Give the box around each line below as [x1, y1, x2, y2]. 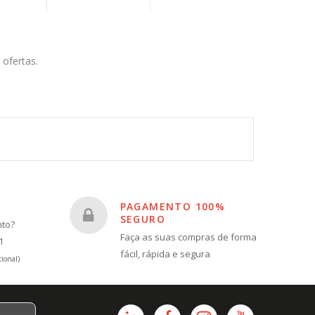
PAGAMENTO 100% [120, 200, 226, 214]
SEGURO [120, 212, 165, 226]
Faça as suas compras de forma [120, 231, 257, 244]
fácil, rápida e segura [120, 247, 210, 261]
